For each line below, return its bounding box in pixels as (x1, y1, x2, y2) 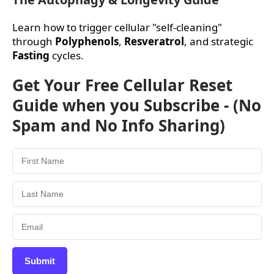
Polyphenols (55, 34, 119, 48)
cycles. (50, 48, 84, 62)
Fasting (12, 48, 50, 62)
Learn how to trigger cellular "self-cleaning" (12, 20, 222, 34)
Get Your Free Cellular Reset (12, 74, 232, 97)
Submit (24, 256, 55, 267)
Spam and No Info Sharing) (12, 114, 225, 137)
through (12, 34, 55, 48)
